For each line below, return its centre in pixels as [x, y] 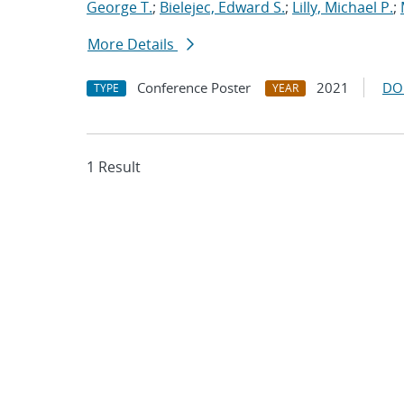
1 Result [114, 167]
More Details [133, 44]
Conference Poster [194, 87]
